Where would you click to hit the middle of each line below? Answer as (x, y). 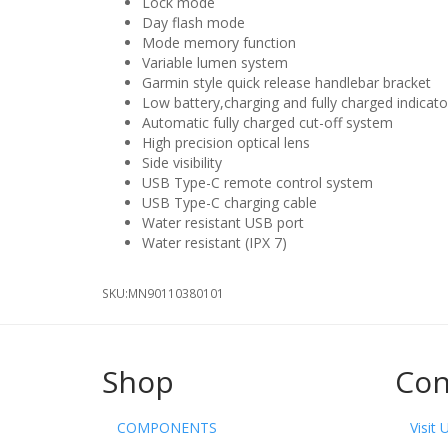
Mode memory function (219, 42)
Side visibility (182, 162)
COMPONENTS (167, 427)
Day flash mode (193, 22)
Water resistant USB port (223, 222)
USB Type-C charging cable (229, 202)
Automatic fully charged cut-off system (267, 122)
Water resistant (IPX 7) (214, 242)
